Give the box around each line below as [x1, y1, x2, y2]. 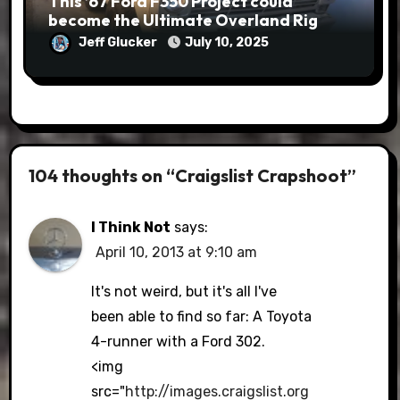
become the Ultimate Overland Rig [47, 10, 318, 30]
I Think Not [91, 219, 171, 236]
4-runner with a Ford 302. [91, 333, 266, 350]
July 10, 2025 [184, 35, 269, 50]
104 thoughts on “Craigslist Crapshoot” [29, 163, 357, 187]
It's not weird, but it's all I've [91, 283, 278, 300]
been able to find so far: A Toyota [91, 308, 312, 325]
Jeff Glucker [78, 35, 160, 50]
